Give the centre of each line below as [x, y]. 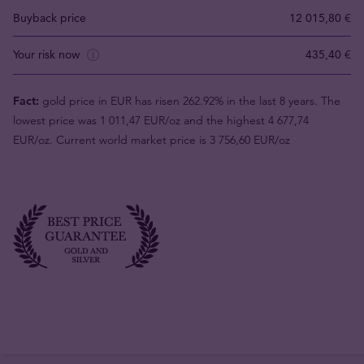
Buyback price [50, 18]
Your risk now [48, 54]
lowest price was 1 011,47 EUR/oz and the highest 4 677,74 [161, 120]
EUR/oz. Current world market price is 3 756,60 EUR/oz [152, 139]
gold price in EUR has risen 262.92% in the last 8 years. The [190, 100]
